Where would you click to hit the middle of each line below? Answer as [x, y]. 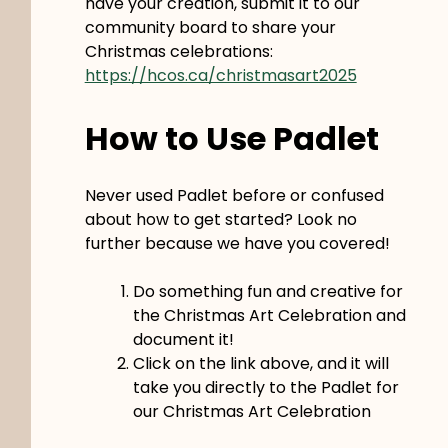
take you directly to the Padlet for [265, 387]
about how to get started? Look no [220, 219]
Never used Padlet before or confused [234, 195]
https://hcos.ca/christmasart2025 [220, 75]
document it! [183, 339]
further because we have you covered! [237, 243]
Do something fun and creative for [267, 291]
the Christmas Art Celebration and [269, 315]
